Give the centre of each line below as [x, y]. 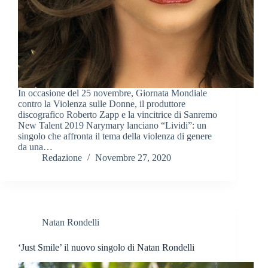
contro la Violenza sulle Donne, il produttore [102, 104]
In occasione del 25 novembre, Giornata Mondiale [112, 93]
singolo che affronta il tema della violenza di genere [115, 136]
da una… [35, 147]
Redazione [62, 158]
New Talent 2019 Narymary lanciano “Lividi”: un [112, 126]
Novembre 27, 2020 [133, 158]
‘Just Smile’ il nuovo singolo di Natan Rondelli [106, 248]
